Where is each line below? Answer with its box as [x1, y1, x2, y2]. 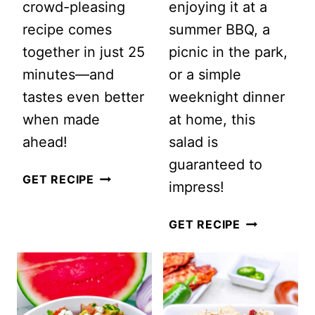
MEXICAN [94, 193, 151, 208]
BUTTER [240, 238, 290, 253]
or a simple [169, 66, 241, 84]
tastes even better [22, 89, 144, 106]
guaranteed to [169, 156, 262, 174]
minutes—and [22, 66, 114, 84]
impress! [169, 179, 224, 196]
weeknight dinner [169, 89, 285, 106]
